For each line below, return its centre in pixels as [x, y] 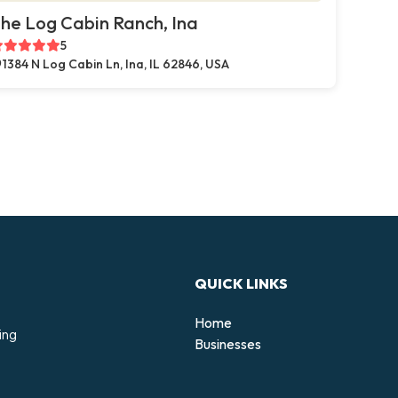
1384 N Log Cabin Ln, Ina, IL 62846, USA [116, 64]
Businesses [228, 343]
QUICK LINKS [241, 283]
